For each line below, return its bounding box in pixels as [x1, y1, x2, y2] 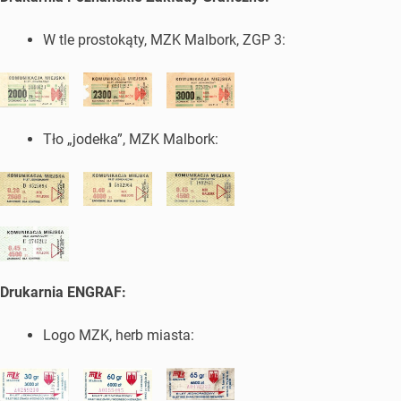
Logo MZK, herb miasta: [43, 326, 194, 344]
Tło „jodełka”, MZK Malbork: [43, 130, 218, 148]
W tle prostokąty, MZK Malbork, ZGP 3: [43, 31, 286, 49]
